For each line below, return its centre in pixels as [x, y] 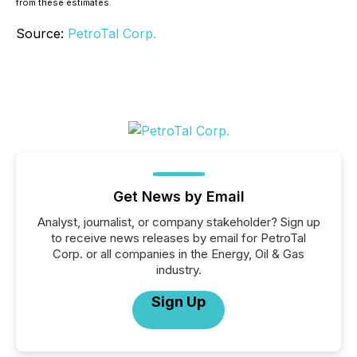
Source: [42, 33]
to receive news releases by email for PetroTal [178, 238]
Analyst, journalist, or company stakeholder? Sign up [178, 222]
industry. [178, 270]
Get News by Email [178, 196]
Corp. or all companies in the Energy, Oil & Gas [178, 254]
